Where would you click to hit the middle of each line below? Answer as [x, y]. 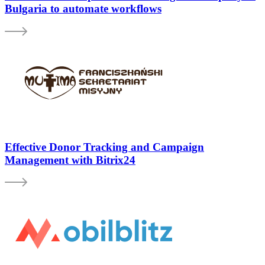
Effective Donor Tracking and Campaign [104, 147]
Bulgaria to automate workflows [83, 9]
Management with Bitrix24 [70, 160]
